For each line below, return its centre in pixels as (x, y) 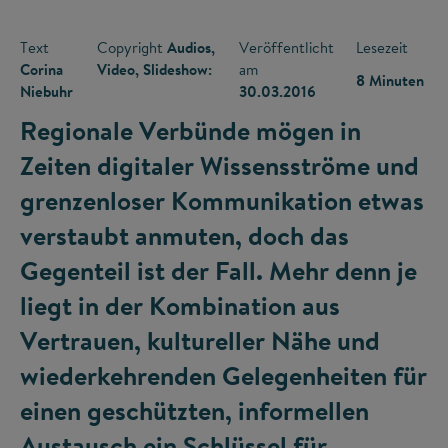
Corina (41, 70)
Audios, (191, 48)
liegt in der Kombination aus (180, 305)
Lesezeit (382, 48)
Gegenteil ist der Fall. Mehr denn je (218, 270)
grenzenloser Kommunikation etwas (222, 200)
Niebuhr (46, 92)
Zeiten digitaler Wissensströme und (219, 165)
